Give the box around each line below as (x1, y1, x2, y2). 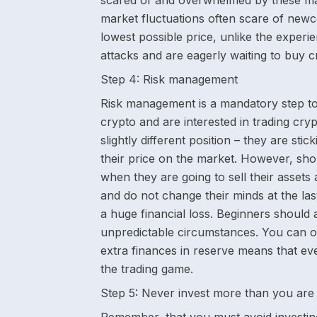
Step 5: (100, 286, 138, 300)
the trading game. (100, 262, 193, 276)
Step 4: (100, 72, 139, 86)
